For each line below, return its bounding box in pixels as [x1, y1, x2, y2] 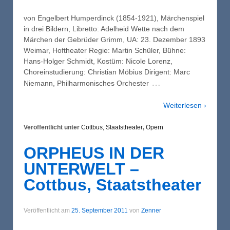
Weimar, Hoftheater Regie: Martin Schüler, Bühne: [24, 46, 186, 54]
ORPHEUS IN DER [24, 143, 164, 162]
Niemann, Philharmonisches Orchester [24, 79, 149, 87]
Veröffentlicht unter [24, 124, 81, 131]
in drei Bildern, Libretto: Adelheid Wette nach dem [24, 24, 184, 33]
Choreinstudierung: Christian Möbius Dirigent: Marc [24, 67, 190, 76]
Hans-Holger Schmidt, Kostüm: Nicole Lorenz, [24, 56, 172, 65]
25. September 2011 [71, 206, 128, 214]
